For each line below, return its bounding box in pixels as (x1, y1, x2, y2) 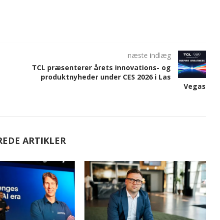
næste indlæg (127, 51, 171, 60)
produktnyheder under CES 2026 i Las (40, 72, 171, 82)
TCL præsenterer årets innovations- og (31, 63, 171, 73)
